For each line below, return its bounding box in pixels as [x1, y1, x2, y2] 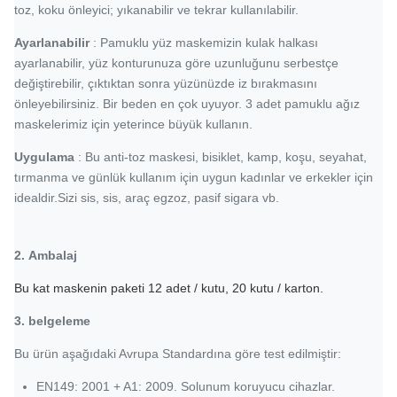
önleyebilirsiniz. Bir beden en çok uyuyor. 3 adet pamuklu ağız [14, 97, 360, 111]
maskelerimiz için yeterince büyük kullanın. [14, 117, 253, 131]
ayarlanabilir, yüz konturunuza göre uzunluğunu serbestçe [14, 56, 339, 70]
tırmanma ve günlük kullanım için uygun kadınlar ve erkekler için [14, 170, 373, 184]
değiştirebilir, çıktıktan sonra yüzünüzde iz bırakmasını [14, 76, 317, 90]
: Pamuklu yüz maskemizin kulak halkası [90, 35, 318, 50]
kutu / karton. [250, 281, 323, 295]
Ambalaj [28, 248, 77, 262]
